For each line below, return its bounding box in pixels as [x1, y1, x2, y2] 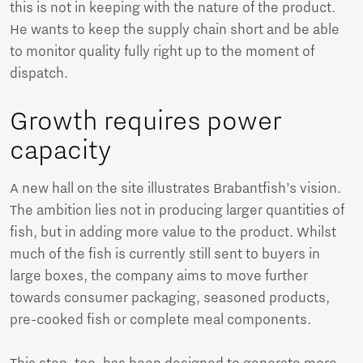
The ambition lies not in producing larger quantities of [10, 203, 344, 220]
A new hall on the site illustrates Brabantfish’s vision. [10, 181, 341, 198]
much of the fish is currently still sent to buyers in [10, 246, 320, 263]
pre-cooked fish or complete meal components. [10, 312, 311, 329]
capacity [10, 135, 111, 167]
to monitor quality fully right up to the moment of [10, 44, 314, 61]
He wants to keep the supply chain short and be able [10, 22, 340, 39]
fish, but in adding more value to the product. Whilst [10, 224, 336, 241]
